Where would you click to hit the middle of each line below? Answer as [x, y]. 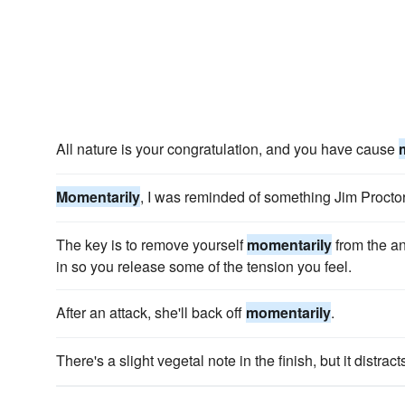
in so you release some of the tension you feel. [204, 266]
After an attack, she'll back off [151, 312]
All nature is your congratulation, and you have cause [227, 149]
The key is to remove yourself [151, 245]
